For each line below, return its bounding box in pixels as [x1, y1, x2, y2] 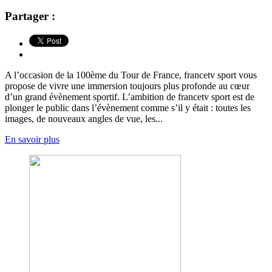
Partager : [5, 9, 55, 22]
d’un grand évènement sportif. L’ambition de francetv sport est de [5, 91, 254, 102]
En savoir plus [5, 134, 59, 144]
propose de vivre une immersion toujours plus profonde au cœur [5, 80, 250, 91]
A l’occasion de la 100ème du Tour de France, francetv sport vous [5, 69, 257, 80]
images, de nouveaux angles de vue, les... [5, 113, 163, 124]
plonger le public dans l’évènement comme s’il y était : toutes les [5, 102, 251, 113]
